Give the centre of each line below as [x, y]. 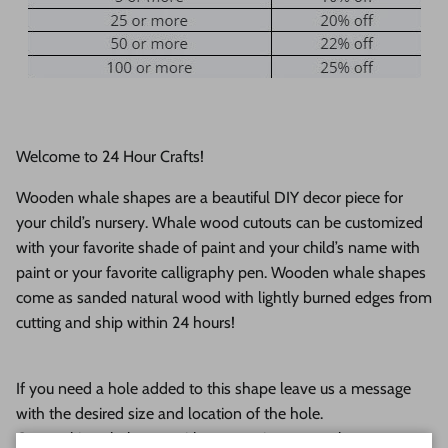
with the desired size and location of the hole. [169, 413]
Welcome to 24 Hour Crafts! [110, 156]
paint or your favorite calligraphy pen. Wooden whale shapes [221, 272]
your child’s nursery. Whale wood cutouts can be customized [219, 222]
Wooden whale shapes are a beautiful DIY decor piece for [209, 197]
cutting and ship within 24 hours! [125, 322]
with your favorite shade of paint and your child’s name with [218, 247]
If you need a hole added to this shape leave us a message [213, 388]
